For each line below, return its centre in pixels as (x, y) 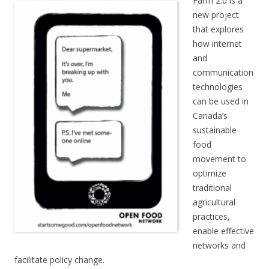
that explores (218, 29)
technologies (218, 87)
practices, (211, 216)
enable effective (223, 231)
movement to (219, 159)
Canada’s (210, 116)
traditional (212, 188)
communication (223, 72)
